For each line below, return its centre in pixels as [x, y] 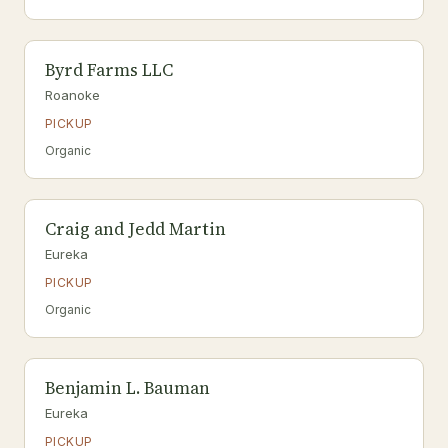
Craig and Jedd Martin [135, 229]
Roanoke [72, 95]
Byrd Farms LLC [109, 70]
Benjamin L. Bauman [127, 388]
